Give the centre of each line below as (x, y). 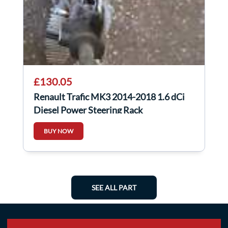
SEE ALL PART (114, 188)
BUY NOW (59, 131)
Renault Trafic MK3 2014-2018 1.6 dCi (109, 97)
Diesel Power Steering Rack (88, 110)
